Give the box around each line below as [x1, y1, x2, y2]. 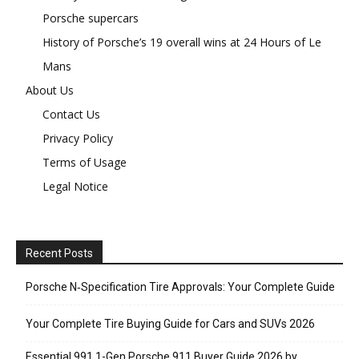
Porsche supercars [42, 10, 139, 26]
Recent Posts [26, 246, 93, 260]
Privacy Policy [42, 130, 113, 146]
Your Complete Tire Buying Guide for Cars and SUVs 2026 [26, 317, 315, 330]
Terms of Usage [42, 154, 127, 170]
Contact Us [42, 106, 100, 122]
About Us [26, 82, 74, 98]
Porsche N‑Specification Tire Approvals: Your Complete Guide [26, 280, 335, 293]
